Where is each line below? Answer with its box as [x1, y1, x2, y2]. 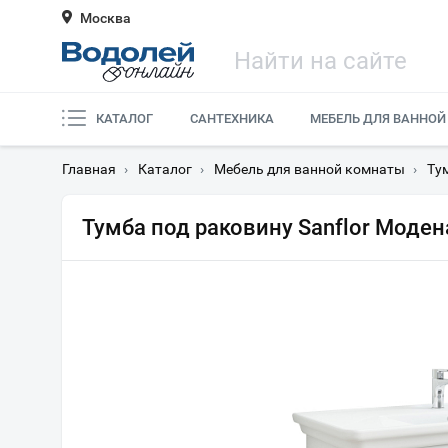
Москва [80, 10, 131, 26]
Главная [62, 161, 116, 177]
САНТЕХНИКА [189, 111, 274, 126]
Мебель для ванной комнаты [214, 161, 405, 177]
